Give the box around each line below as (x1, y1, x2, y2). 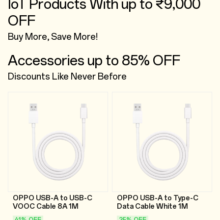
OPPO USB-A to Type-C (117, 193, 198, 202)
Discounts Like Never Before (8, 71, 127, 82)
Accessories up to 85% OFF (8, 52, 180, 69)
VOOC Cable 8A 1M (13, 202, 79, 211)
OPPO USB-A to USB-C (13, 193, 92, 202)
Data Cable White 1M (117, 202, 188, 211)
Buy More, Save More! (8, 31, 98, 42)
